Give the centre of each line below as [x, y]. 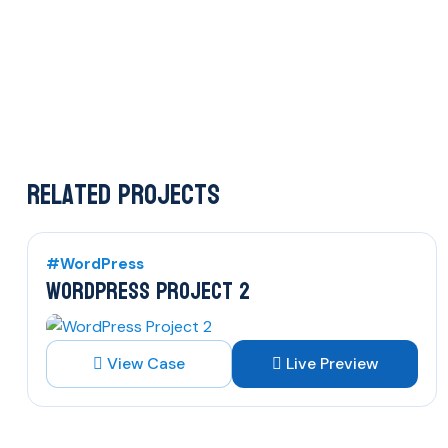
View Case [146, 363]
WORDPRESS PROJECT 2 [148, 291]
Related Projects [123, 194]
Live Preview [332, 363]
